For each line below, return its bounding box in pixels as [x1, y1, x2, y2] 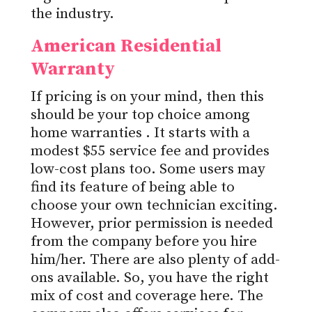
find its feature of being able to [31, 178, 235, 197]
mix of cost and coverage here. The [31, 287, 263, 306]
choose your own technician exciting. [31, 196, 278, 215]
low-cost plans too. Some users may [31, 160, 265, 179]
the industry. [31, 5, 114, 24]
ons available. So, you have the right [31, 269, 269, 288]
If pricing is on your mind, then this [31, 88, 264, 107]
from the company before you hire [31, 233, 257, 251]
